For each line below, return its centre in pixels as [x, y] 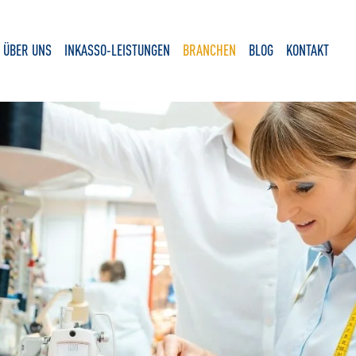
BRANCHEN [209, 49]
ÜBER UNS [27, 49]
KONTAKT [307, 49]
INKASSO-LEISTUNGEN [117, 49]
